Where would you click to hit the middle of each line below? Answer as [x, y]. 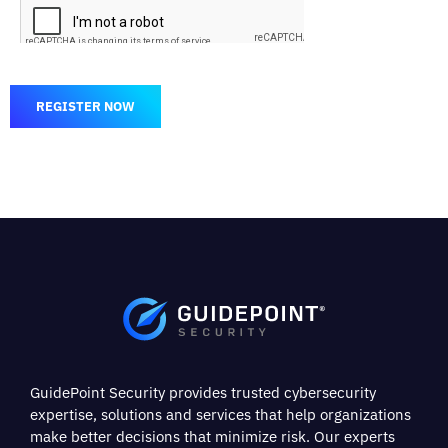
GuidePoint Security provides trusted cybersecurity [203, 393]
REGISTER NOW [85, 106]
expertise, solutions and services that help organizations [220, 415]
